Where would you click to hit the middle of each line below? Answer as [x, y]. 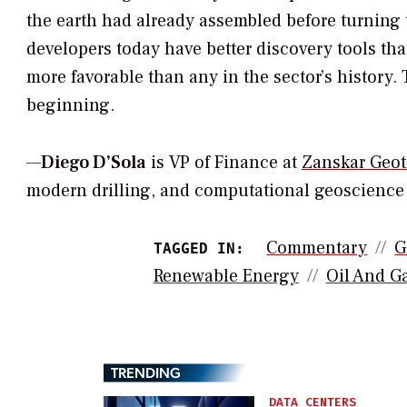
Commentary [317, 248]
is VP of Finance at [224, 162]
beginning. [70, 106]
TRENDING [146, 372]
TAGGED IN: [199, 248]
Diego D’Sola [94, 162]
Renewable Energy [226, 276]
